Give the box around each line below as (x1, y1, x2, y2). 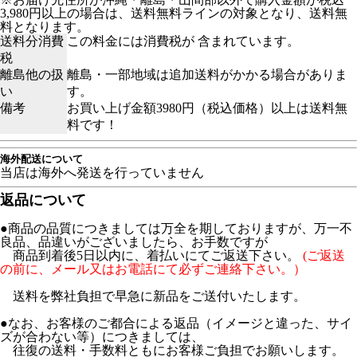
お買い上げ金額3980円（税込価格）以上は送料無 (67, 101, 347, 116)
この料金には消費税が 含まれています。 (67, 34, 300, 49)
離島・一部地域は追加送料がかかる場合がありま (67, 68, 347, 82)
